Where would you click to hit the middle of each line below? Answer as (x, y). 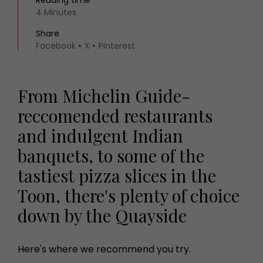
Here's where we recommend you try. (104, 249)
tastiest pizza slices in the (117, 175)
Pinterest (117, 46)
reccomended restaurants (115, 115)
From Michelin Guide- (104, 95)
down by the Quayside (102, 215)
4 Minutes (56, 12)
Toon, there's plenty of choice (129, 195)
